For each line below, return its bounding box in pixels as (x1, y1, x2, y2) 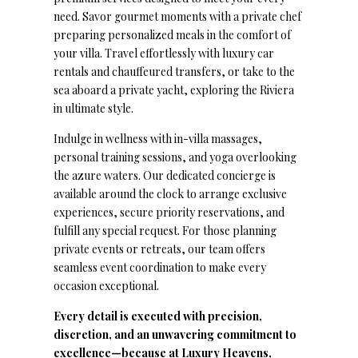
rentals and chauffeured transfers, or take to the (54, 64, 296, 79)
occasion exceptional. (54, 278, 160, 293)
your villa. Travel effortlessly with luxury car (54, 46, 275, 61)
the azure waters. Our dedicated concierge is (54, 168, 276, 183)
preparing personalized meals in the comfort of (54, 27, 292, 42)
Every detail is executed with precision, (54, 308, 263, 324)
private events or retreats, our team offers (54, 241, 266, 257)
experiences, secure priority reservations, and (54, 205, 285, 220)
